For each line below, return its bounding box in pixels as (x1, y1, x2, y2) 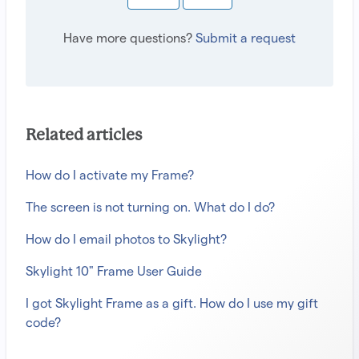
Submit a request (196, 30, 296, 45)
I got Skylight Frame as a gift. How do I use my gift (26, 296, 318, 310)
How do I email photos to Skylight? (26, 232, 227, 246)
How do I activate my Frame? (26, 167, 194, 182)
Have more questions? (63, 30, 196, 45)
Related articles (26, 127, 142, 143)
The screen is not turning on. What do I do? (26, 200, 275, 214)
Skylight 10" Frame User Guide (26, 264, 202, 278)
